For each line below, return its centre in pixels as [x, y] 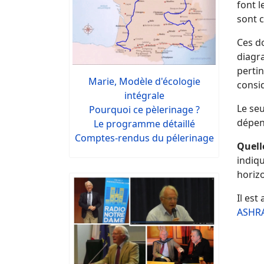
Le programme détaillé [144, 123]
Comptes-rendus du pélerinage [144, 138]
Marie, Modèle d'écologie [144, 81]
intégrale [144, 95]
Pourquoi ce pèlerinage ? [144, 109]
